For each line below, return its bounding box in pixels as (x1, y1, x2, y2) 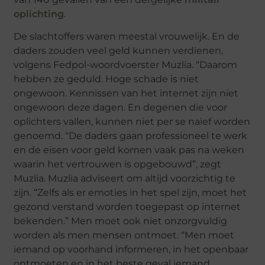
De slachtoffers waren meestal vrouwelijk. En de (14, 31, 240, 43)
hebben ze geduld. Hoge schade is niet (14, 73, 199, 85)
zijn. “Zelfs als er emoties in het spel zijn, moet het (14, 187, 247, 199)
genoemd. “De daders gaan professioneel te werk (14, 130, 248, 142)
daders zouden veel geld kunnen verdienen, (14, 45, 224, 57)
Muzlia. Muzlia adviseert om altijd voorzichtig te (14, 173, 236, 185)
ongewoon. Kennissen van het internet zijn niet (14, 88, 239, 99)
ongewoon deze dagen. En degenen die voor (14, 102, 228, 114)
